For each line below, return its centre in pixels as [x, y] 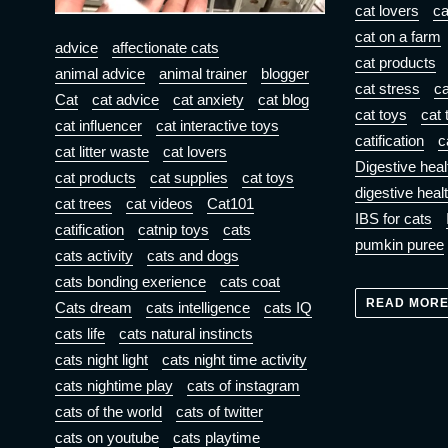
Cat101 [230, 204]
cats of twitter [219, 412]
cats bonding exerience [130, 282]
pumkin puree [399, 245]
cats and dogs [193, 256]
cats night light [101, 360]
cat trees [83, 204]
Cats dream [93, 308]
